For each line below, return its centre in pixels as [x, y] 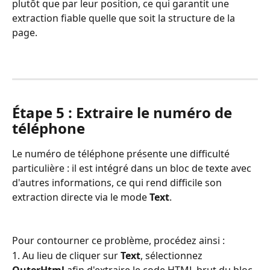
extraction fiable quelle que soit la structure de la [125, 18]
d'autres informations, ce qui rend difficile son [118, 182]
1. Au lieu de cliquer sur [66, 255]
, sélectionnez [173, 255]
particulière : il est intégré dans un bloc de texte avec [133, 168]
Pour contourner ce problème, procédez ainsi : [118, 241]
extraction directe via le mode [81, 197]
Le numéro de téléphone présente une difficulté [122, 153]
